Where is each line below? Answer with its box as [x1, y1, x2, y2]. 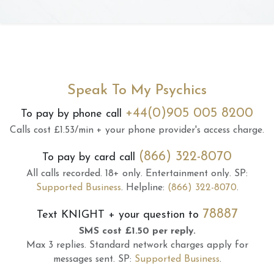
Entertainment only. [146, 169, 231, 179]
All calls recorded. [26, 169, 102, 179]
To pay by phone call [21, 108, 125, 120]
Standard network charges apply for [89, 240, 248, 250]
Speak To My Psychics [67, 83, 207, 98]
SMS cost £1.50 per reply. [78, 226, 196, 236]
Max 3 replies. [26, 240, 86, 250]
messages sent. [53, 254, 115, 264]
